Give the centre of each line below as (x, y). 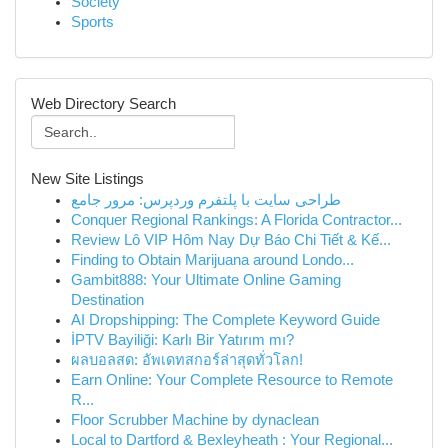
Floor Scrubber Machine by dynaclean (195, 420)
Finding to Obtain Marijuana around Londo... (212, 260)
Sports (92, 22)
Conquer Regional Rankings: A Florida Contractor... (236, 220)
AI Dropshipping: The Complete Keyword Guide (225, 320)
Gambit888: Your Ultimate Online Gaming (206, 280)
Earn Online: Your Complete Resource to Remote (232, 380)
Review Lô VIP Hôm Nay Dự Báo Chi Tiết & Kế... (231, 240)
